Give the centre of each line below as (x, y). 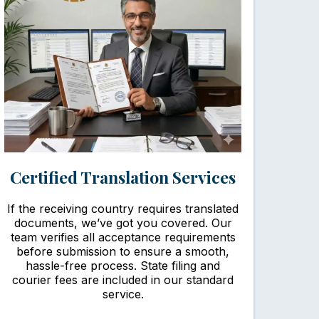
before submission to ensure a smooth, (123, 251)
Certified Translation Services (123, 177)
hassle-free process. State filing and (123, 265)
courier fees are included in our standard (123, 279)
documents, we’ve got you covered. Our (123, 223)
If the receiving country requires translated (123, 208)
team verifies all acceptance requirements (123, 237)
